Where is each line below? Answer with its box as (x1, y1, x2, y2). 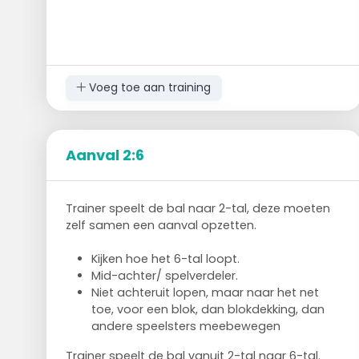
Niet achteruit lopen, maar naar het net (91, 284, 319, 301)
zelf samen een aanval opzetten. (65, 216, 256, 233)
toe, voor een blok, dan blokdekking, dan (91, 301, 325, 317)
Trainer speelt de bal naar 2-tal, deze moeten (65, 200, 330, 216)
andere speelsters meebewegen (91, 317, 280, 334)
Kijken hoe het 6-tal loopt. (91, 250, 240, 267)
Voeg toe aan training (86, 79, 212, 96)
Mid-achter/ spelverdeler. (91, 267, 238, 284)
